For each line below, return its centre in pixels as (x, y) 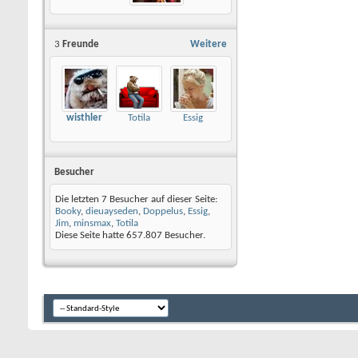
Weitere (209, 44)
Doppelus (163, 212)
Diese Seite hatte (91, 236)
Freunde (80, 44)
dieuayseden (112, 212)
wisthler (84, 118)
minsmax (92, 224)
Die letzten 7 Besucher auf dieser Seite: (136, 200)
